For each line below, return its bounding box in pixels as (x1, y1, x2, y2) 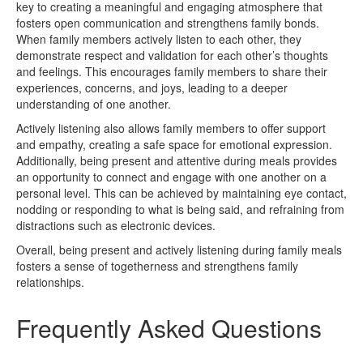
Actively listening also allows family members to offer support (16, 119, 326, 136)
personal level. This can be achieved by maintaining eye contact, (16, 184, 347, 201)
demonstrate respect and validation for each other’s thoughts (16, 46, 328, 63)
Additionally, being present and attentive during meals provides (16, 152, 337, 169)
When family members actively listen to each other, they (16, 30, 301, 47)
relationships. (16, 273, 84, 290)
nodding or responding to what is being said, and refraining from (16, 200, 344, 217)
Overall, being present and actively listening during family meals (16, 241, 342, 258)
